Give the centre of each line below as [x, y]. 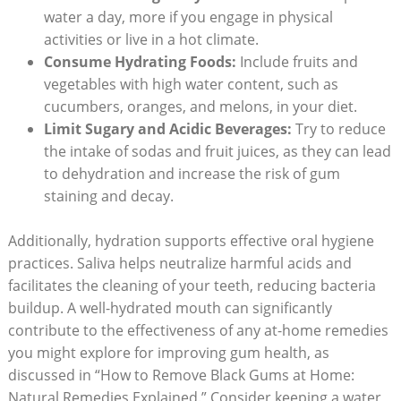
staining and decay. [108, 196]
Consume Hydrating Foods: [140, 61]
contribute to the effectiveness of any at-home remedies [198, 331]
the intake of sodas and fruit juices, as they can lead [217, 151]
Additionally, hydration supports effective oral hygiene [191, 241]
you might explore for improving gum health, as [168, 353]
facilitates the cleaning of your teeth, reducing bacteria [192, 286]
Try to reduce [338, 128]
